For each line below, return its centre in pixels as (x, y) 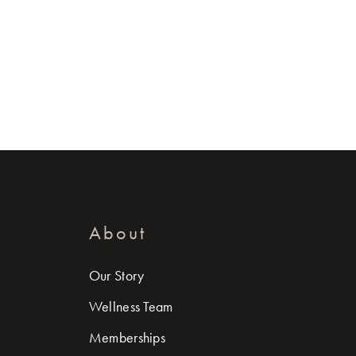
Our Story (116, 275)
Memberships (127, 337)
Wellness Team (131, 306)
